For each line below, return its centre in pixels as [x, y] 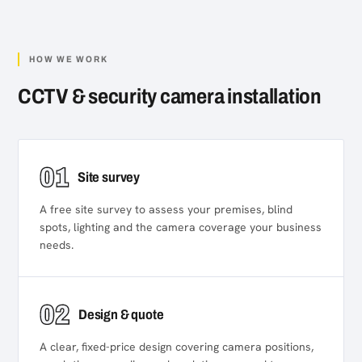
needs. [57, 245]
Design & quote [121, 315]
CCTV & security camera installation [170, 96]
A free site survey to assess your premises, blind [166, 209]
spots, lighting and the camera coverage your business [181, 227]
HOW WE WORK [69, 59]
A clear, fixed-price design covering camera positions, [177, 347]
